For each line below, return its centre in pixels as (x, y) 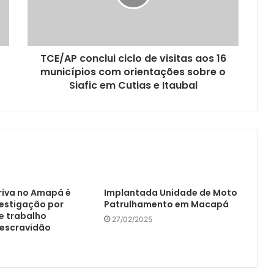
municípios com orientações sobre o (133, 72)
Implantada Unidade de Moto (170, 193)
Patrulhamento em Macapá (166, 205)
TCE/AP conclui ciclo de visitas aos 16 (133, 59)
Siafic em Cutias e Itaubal (133, 86)
